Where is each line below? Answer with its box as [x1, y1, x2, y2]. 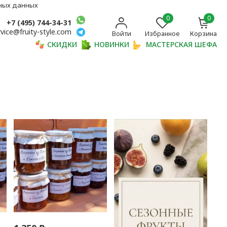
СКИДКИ [47, 40, 77, 50]
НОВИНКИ [94, 40, 129, 50]
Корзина [190, 29, 217, 38]
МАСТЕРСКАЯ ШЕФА [146, 40, 217, 50]
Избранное [145, 29, 180, 38]
